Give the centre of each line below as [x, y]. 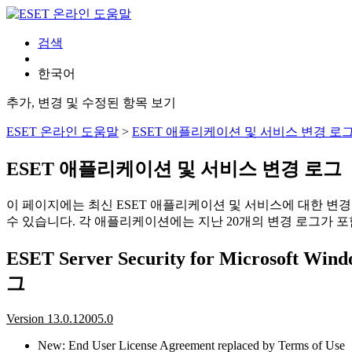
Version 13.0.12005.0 [60, 318]
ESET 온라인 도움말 [62, 132]
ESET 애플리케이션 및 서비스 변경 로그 [174, 169]
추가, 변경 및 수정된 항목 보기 [91, 103]
